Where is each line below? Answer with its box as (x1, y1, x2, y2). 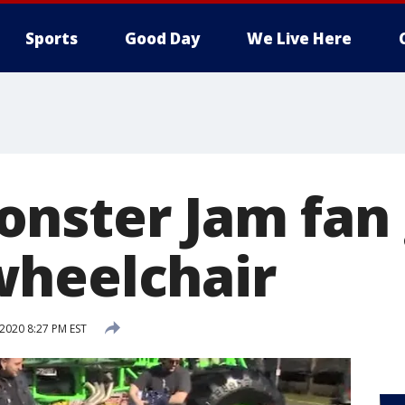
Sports (25, 28, 78, 49)
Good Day (125, 28, 200, 49)
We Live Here (247, 28, 352, 49)
